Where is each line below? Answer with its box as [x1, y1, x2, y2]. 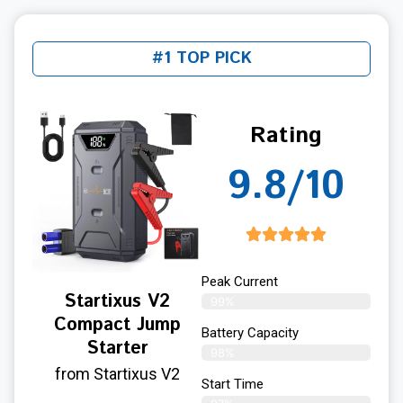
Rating [250, 120, 322, 153]
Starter [85, 336, 148, 363]
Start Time [201, 376, 264, 393]
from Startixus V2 [54, 364, 180, 384]
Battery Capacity [201, 325, 299, 342]
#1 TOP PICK [151, 47, 252, 71]
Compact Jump [53, 312, 181, 339]
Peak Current [201, 273, 278, 291]
